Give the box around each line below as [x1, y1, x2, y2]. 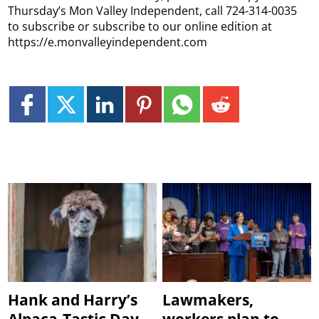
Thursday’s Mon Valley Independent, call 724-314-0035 [8, 2, 298, 19]
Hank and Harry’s [8, 289, 138, 310]
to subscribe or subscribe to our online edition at [8, 18, 273, 34]
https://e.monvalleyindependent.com [8, 33, 208, 50]
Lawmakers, [162, 289, 254, 310]
